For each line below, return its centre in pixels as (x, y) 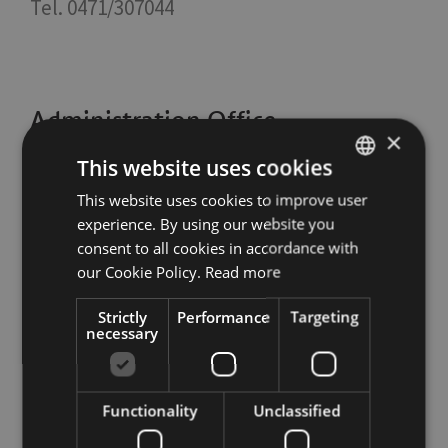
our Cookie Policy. (139, 271)
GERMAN (362, 264)
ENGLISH (362, 230)
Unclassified (297, 410)
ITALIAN (359, 196)
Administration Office (153, 120)
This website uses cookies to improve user (222, 199)
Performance (223, 316)
